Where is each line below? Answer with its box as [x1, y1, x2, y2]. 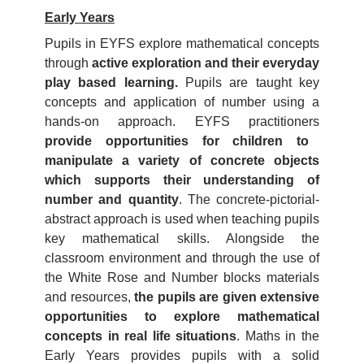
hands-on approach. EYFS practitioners [45, 115, 319, 129]
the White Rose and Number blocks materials [45, 271, 319, 285]
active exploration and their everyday [92, 56, 319, 71]
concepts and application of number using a [45, 95, 319, 110]
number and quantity [45, 193, 179, 207]
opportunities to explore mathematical [45, 310, 319, 324]
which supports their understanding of [45, 173, 319, 188]
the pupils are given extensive [134, 290, 319, 305]
